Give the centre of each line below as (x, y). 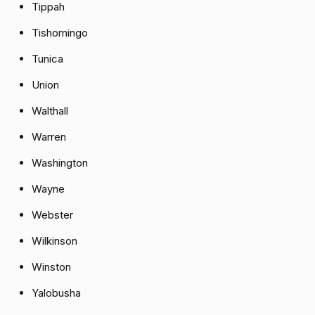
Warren (49, 137)
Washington (60, 163)
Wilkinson (54, 241)
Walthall (50, 111)
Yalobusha (56, 293)
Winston (51, 267)
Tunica (47, 59)
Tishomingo (60, 33)
